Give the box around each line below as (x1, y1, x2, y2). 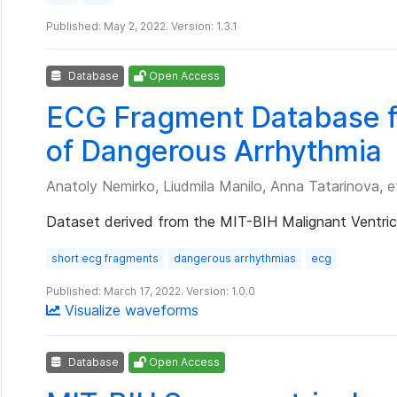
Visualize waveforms (60, 301, 198, 319)
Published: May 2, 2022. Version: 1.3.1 (46, 19, 237, 33)
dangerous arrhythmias (174, 252, 296, 265)
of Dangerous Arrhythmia (46, 134, 382, 168)
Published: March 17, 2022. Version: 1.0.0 (46, 284, 255, 298)
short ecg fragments (51, 252, 159, 265)
